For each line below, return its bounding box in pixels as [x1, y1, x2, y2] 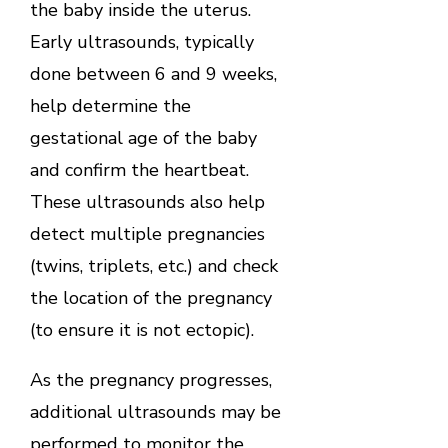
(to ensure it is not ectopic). [29, 317, 254, 342]
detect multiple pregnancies [29, 221, 265, 246]
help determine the [29, 93, 191, 118]
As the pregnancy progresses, [29, 367, 272, 392]
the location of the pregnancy [29, 285, 272, 310]
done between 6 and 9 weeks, [29, 61, 277, 86]
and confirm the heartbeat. [29, 157, 249, 182]
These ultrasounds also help [29, 189, 265, 214]
